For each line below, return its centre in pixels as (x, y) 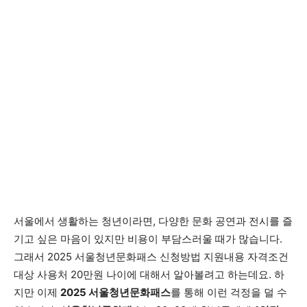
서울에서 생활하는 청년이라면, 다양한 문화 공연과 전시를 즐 (153, 221)
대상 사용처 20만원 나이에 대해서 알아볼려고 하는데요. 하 (149, 274)
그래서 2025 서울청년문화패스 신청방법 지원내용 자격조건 (151, 257)
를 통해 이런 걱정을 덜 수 (229, 292)
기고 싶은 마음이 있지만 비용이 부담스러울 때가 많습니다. (148, 239)
